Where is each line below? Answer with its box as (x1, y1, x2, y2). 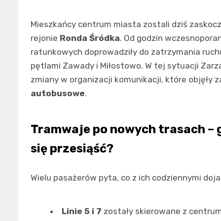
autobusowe (31, 88, 85, 98)
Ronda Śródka (60, 33, 120, 43)
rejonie (31, 33, 60, 43)
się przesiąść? (31, 141, 113, 155)
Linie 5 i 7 (62, 206, 102, 216)
